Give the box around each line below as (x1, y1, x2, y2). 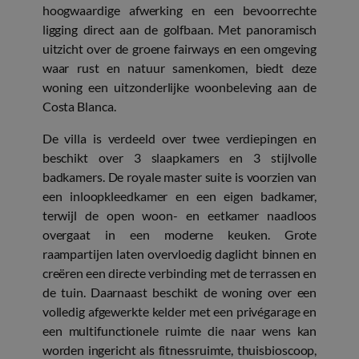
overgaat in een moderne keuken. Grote (42, 227, 317, 243)
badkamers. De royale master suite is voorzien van (42, 169, 317, 185)
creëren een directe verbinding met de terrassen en (42, 265, 317, 281)
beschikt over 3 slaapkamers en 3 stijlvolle (42, 150, 317, 166)
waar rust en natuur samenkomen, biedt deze (42, 60, 317, 76)
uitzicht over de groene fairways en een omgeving (42, 41, 317, 57)
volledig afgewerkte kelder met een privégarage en (42, 304, 317, 320)
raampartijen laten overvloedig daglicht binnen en (42, 246, 317, 262)
